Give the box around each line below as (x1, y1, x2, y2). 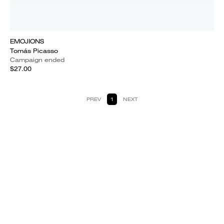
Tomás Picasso (10, 46, 58, 55)
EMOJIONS (10, 37, 44, 45)
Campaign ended (10, 55, 64, 64)
